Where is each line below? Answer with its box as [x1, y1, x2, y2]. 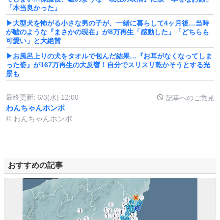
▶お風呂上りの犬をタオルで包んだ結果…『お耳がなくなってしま [6, 52, 212, 60]
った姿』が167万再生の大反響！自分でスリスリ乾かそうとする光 [6, 60, 210, 69]
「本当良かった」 [6, 3, 61, 12]
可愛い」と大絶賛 [6, 36, 61, 45]
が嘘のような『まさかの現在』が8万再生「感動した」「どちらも [6, 27, 209, 36]
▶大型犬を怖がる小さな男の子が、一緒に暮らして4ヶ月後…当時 [6, 19, 209, 27]
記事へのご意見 [164, 93, 214, 102]
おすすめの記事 [8, 161, 63, 169]
